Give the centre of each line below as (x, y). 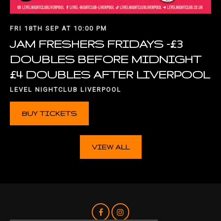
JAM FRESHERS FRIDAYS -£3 (96, 43)
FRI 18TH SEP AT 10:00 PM (58, 28)
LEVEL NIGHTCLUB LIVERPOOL (66, 89)
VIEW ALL (110, 147)
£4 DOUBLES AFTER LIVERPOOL (110, 74)
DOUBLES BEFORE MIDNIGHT (106, 59)
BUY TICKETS (49, 113)
